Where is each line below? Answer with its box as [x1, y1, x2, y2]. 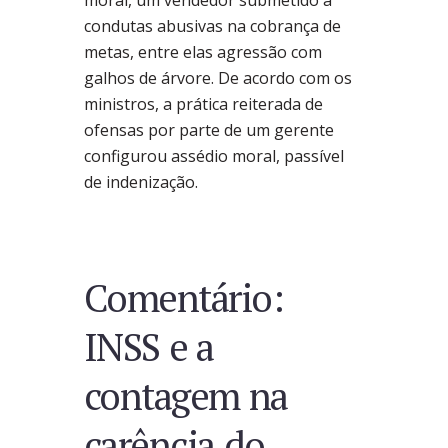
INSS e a [84, 321, 214, 373]
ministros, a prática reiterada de [84, 92, 323, 115]
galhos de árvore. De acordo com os [84, 66, 352, 89]
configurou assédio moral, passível [84, 144, 344, 167]
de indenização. [84, 170, 198, 193]
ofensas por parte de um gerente [84, 118, 334, 141]
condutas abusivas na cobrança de [84, 14, 341, 37]
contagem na [84, 370, 288, 422]
